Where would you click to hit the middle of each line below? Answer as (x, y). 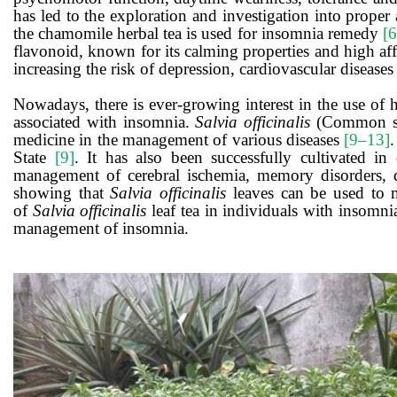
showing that (62, 193)
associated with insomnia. (105, 122)
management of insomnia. (101, 229)
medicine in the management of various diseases (179, 140)
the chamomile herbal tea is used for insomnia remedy (198, 34)
